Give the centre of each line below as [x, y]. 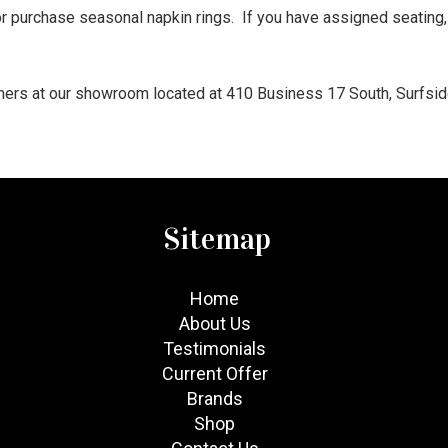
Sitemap [217, 239]
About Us [214, 323]
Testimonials [215, 348]
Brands [214, 398]
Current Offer [214, 373]
